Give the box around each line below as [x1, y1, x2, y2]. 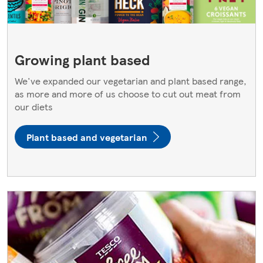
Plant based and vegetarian [26, 130, 147, 144]
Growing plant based [15, 49, 150, 70]
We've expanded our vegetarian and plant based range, [15, 74, 247, 88]
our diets [15, 100, 53, 114]
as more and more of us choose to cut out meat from [15, 87, 241, 101]
